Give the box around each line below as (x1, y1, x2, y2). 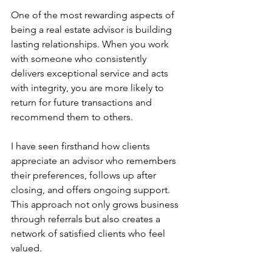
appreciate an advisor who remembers (11, 154, 178, 166)
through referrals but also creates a (11, 212, 163, 225)
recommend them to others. (11, 110, 133, 123)
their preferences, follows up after (11, 169, 158, 181)
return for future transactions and (11, 96, 154, 108)
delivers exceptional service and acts (11, 67, 171, 79)
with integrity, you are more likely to (11, 81, 166, 93)
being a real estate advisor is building (11, 23, 174, 35)
